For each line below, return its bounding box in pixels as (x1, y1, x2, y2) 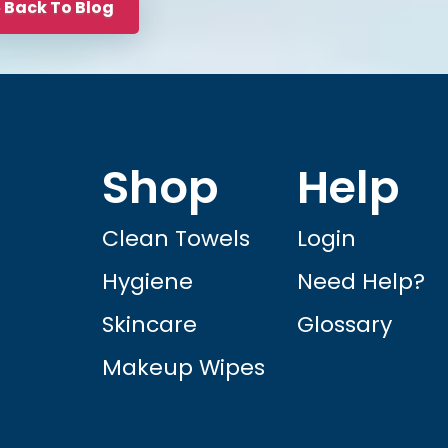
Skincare (101, 308, 197, 340)
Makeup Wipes (101, 351, 265, 383)
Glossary (296, 308, 392, 340)
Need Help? (296, 265, 425, 297)
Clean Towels (101, 222, 250, 254)
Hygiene (101, 265, 193, 297)
